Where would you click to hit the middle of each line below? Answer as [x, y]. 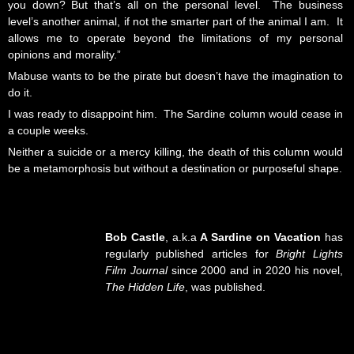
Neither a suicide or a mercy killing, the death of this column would [175, 152]
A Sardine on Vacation [260, 237]
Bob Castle [135, 237]
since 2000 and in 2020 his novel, [255, 271]
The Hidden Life [145, 287]
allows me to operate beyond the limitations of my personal [175, 38]
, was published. [225, 287]
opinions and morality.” [64, 55]
